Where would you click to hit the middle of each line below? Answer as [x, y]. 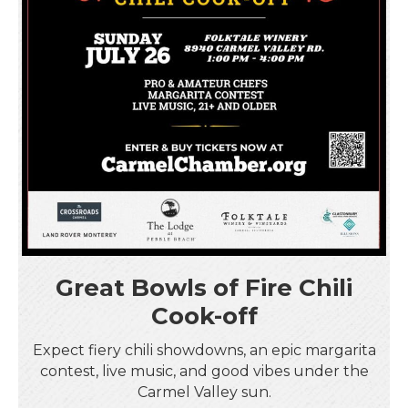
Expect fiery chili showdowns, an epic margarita [204, 351]
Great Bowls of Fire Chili [204, 288]
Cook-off [204, 316]
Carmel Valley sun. [204, 393]
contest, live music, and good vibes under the [204, 372]
